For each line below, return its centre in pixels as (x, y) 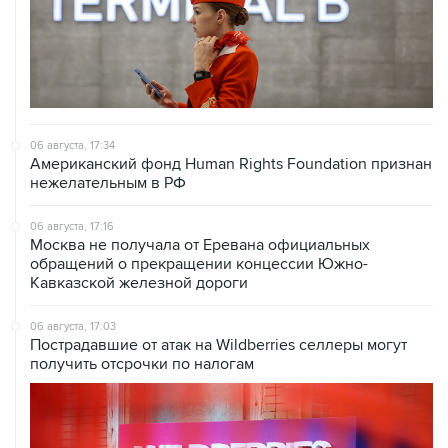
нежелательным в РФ (108, 182)
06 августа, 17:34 (72, 145)
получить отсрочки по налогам (142, 363)
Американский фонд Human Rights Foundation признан (231, 163)
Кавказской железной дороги (139, 282)
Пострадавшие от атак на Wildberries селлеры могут (218, 344)
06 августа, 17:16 (72, 226)
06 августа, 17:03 (73, 326)
